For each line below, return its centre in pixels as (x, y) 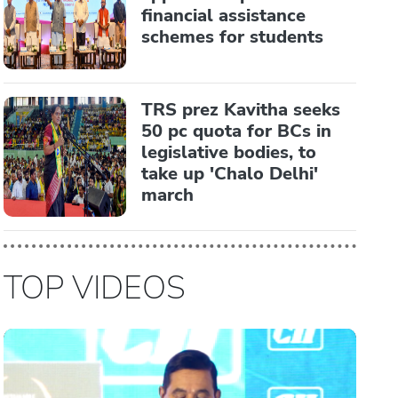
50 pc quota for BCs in (237, 131)
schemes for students (233, 37)
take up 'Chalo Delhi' (230, 174)
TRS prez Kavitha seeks (241, 110)
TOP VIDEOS (95, 288)
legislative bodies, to (229, 152)
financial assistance (224, 16)
